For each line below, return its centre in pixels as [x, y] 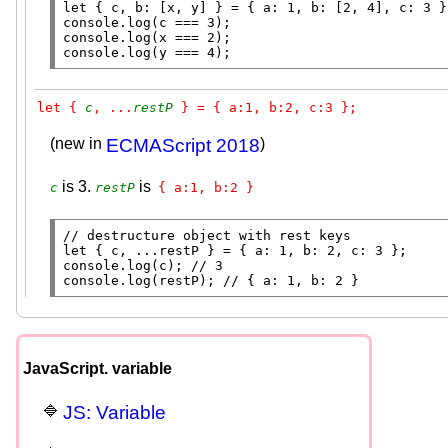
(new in [78, 144]
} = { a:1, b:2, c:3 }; [265, 108]
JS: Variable [114, 412]
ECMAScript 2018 [183, 146]
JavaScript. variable [97, 368]
